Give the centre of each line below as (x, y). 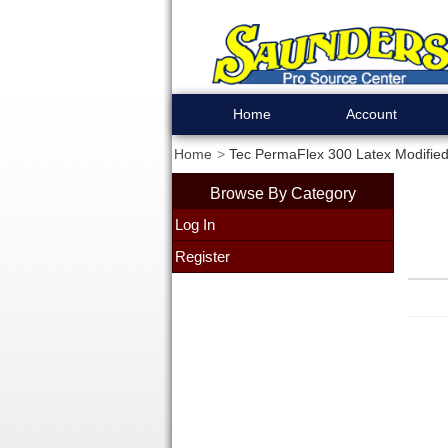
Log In (194, 224)
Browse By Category (282, 193)
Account (371, 114)
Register (202, 256)
